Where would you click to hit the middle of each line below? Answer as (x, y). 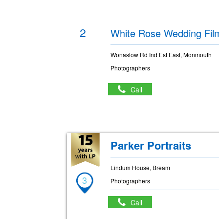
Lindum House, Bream (141, 167)
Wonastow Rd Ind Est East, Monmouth (161, 55)
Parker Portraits (151, 145)
